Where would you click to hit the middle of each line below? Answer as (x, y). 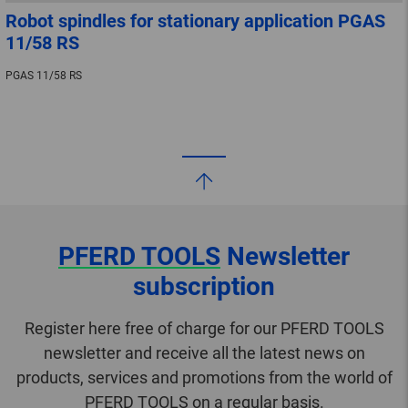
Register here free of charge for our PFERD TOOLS (204, 328)
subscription (204, 286)
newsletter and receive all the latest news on (204, 352)
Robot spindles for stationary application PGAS (195, 20)
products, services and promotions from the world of (204, 377)
